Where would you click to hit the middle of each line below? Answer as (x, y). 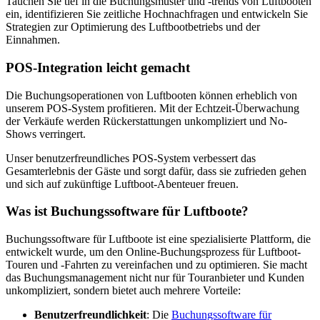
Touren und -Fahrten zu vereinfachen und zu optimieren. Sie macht (156, 265)
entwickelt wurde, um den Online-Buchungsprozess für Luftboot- (153, 252)
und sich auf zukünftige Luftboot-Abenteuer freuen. (122, 184)
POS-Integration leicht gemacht (98, 67)
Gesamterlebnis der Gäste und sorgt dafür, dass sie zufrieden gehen (156, 171)
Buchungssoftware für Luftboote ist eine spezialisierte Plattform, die (158, 239)
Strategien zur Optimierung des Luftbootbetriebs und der (133, 27)
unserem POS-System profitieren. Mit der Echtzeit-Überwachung (152, 108)
